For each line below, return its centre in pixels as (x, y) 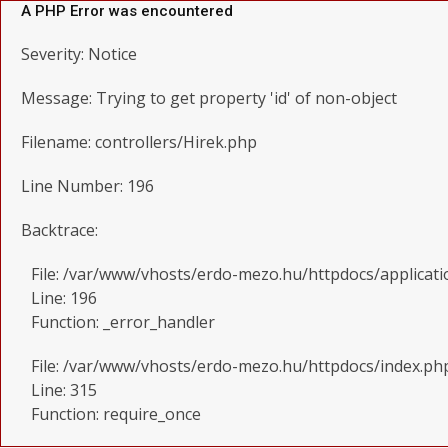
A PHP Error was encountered (127, 11)
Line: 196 (64, 298)
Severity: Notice (79, 54)
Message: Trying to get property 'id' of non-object (209, 98)
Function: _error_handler (123, 322)
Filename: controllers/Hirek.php (139, 142)
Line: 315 (64, 390)
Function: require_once (116, 414)
